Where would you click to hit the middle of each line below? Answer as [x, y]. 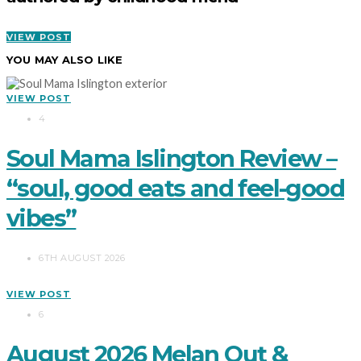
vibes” [41, 218]
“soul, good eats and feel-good [175, 189]
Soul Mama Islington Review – [172, 159]
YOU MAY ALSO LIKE [65, 60]
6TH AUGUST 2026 [82, 258]
